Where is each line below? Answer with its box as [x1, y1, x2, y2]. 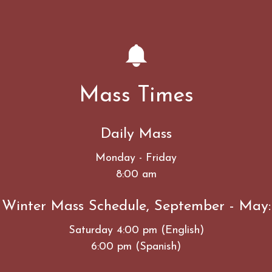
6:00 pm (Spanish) [91, 240, 181, 253]
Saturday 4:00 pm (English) [68, 224, 204, 236]
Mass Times [78, 84, 194, 107]
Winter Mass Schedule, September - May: [1, 199, 271, 214]
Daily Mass [100, 126, 172, 141]
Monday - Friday [95, 152, 177, 164]
